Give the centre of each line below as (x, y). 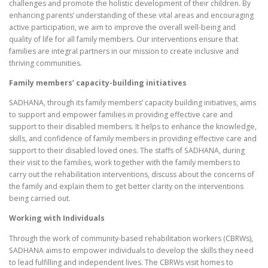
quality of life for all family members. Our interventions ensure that (124, 39)
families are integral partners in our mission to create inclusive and (124, 51)
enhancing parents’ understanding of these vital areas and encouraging (131, 15)
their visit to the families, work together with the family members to (125, 163)
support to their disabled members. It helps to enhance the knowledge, (133, 127)
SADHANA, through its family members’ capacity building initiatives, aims (133, 103)
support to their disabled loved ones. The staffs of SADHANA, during (127, 151)
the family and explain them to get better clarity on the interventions (126, 187)
